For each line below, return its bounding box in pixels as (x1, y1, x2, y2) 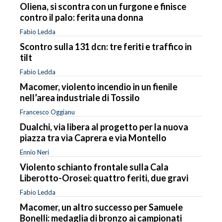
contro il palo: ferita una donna (20, 11, 143, 23)
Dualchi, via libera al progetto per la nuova (20, 121, 188, 132)
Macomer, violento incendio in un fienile (20, 81, 177, 92)
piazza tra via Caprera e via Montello (20, 132, 166, 143)
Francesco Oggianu (20, 108, 75, 116)
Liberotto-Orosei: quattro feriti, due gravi (20, 172, 188, 183)
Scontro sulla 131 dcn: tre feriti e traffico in (20, 41, 192, 52)
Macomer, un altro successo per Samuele (20, 201, 183, 213)
